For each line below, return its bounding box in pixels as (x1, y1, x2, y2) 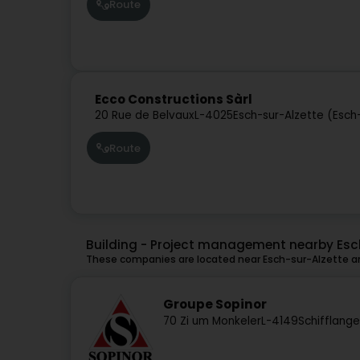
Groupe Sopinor (163, 296, 267, 313)
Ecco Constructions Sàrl (95, 91, 252, 108)
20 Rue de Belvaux (95, 108, 194, 124)
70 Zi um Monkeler (163, 313, 261, 329)
